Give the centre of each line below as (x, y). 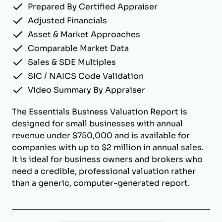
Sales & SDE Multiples (72, 62)
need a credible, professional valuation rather (104, 171)
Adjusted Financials (67, 21)
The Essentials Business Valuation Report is (100, 112)
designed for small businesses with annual (97, 124)
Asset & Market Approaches (84, 35)
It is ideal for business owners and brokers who (107, 160)
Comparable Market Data (78, 49)
